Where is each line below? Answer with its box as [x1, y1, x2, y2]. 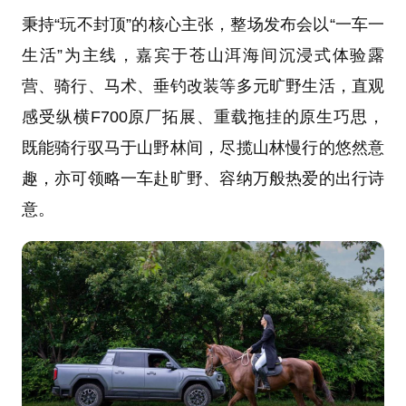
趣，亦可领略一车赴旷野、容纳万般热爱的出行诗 [21, 169, 385, 188]
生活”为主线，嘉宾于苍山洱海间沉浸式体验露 [21, 46, 385, 65]
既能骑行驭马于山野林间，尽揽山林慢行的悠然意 [21, 139, 385, 158]
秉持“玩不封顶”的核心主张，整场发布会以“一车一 [21, 15, 385, 34]
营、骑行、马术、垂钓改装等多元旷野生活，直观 [21, 77, 385, 96]
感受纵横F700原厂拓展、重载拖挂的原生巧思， [21, 108, 385, 127]
